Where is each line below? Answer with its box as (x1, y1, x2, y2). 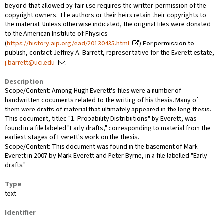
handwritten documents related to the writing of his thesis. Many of (5, 95, 198, 105)
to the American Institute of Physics (5, 28, 108, 39)
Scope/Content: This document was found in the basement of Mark (5, 141, 198, 152)
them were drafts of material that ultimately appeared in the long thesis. (5, 104, 211, 114)
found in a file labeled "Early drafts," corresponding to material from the (5, 123, 211, 133)
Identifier (5, 207, 36, 218)
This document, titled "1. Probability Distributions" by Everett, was (5, 113, 197, 124)
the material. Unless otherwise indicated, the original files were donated (5, 19, 211, 29)
